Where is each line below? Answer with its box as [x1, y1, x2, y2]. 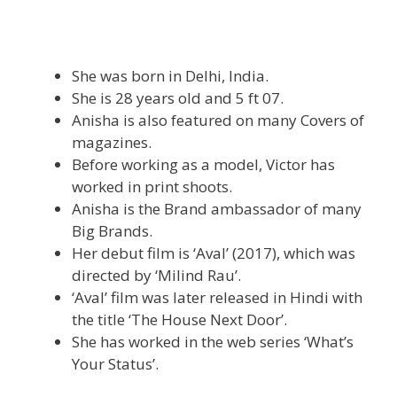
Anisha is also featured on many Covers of [72, 109, 364, 130]
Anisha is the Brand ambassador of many [72, 198, 362, 219]
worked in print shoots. [72, 175, 232, 197]
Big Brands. [72, 220, 152, 241]
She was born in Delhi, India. [72, 65, 269, 86]
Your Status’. [72, 353, 159, 374]
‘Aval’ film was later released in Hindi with [72, 286, 362, 307]
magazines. [72, 131, 152, 152]
